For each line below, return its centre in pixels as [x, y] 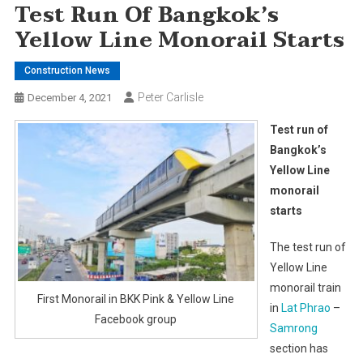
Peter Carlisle [170, 97]
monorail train [305, 287]
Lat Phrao [305, 307]
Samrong [293, 328]
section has [299, 348]
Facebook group [136, 319]
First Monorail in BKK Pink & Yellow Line [136, 299]
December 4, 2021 [69, 97]
